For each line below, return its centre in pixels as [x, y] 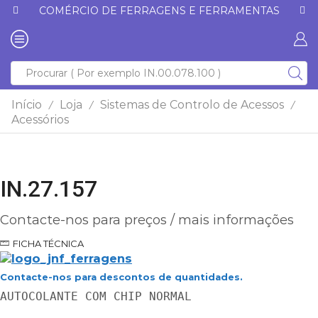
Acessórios [40, 120]
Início [27, 105]
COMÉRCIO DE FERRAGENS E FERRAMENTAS [159, 11]
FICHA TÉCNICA [48, 244]
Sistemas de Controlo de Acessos [192, 105]
